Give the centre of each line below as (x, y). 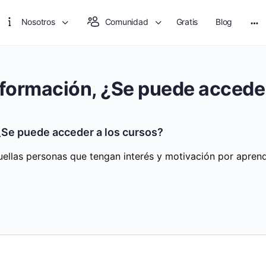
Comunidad (126, 22)
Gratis (187, 22)
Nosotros (38, 22)
